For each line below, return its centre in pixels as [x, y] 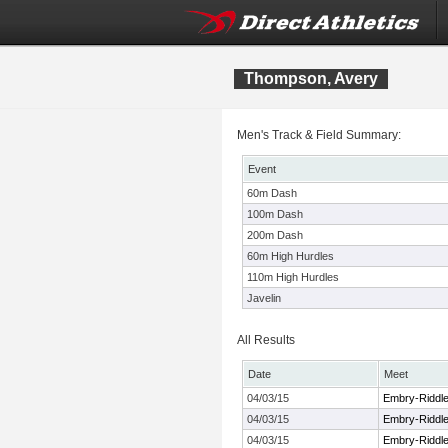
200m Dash [275, 235]
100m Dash [275, 214]
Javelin [264, 298]
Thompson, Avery [311, 78]
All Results [266, 340]
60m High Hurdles [290, 256]
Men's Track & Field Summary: [319, 135]
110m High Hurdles [293, 277]
